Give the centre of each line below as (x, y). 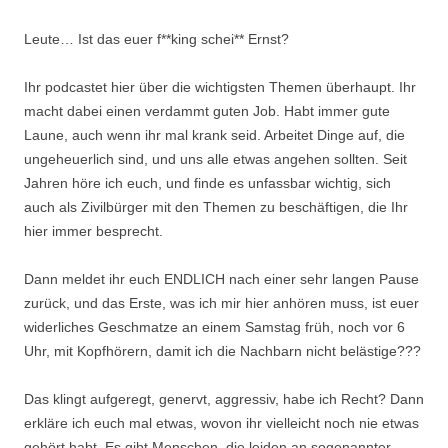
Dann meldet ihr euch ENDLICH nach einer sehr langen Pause (221, 279)
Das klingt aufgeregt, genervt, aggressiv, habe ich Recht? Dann (224, 399)
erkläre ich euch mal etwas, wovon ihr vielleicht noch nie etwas (221, 423)
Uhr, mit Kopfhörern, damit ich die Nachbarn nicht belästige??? (222, 351)
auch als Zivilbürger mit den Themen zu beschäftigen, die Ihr (216, 207)
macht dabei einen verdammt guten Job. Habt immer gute (207, 111)
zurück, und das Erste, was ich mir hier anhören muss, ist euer (221, 303)
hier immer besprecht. (93, 231)
